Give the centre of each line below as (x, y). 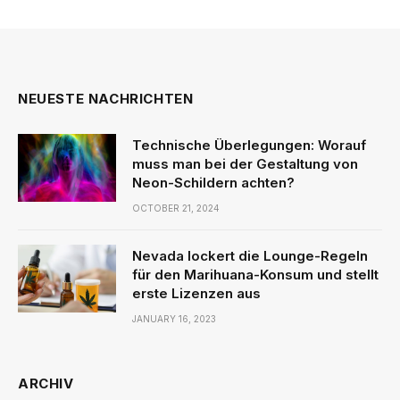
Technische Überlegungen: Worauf (249, 145)
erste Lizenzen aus (196, 293)
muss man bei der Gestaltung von (245, 163)
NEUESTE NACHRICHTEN (106, 98)
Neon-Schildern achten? (213, 182)
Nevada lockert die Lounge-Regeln (250, 255)
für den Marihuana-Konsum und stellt (255, 274)
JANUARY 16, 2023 (174, 318)
